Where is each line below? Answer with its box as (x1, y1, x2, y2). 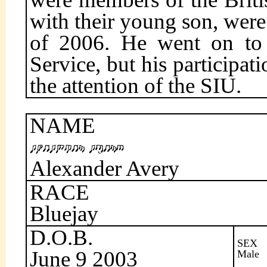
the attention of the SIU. (30, 73, 241, 98)
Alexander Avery (30, 156, 179, 181)
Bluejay (30, 201, 98, 226)
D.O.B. (30, 225, 93, 250)
